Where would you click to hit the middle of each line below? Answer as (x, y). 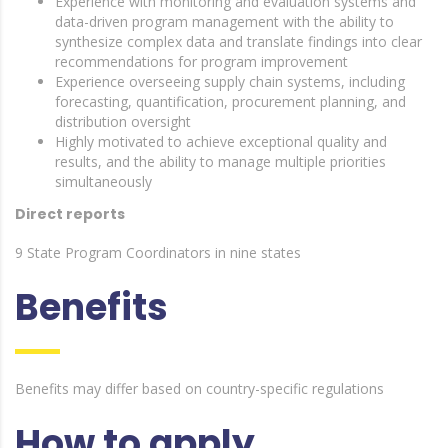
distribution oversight (123, 121)
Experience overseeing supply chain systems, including (230, 81)
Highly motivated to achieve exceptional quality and (221, 141)
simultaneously (103, 181)
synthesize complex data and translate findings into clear (238, 41)
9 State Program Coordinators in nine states (158, 252)
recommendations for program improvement (201, 61)
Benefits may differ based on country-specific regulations (199, 388)
